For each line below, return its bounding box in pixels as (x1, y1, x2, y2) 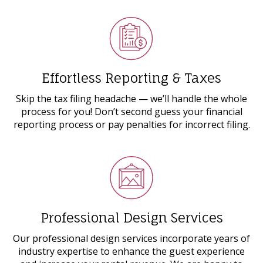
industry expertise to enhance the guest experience (18, 245, 245, 258)
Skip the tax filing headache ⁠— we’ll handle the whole (16, 92, 247, 106)
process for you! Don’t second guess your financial (21, 105, 242, 119)
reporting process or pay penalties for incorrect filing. (13, 118, 250, 131)
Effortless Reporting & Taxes (42, 70, 221, 86)
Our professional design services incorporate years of (13, 232, 250, 245)
